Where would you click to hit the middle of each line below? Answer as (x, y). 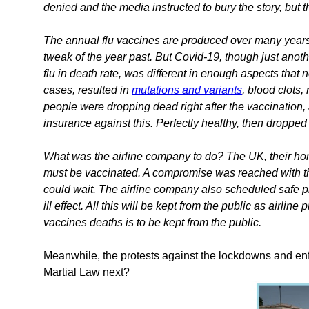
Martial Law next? (87, 272)
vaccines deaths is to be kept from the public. (152, 222)
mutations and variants (187, 90)
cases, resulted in (88, 90)
